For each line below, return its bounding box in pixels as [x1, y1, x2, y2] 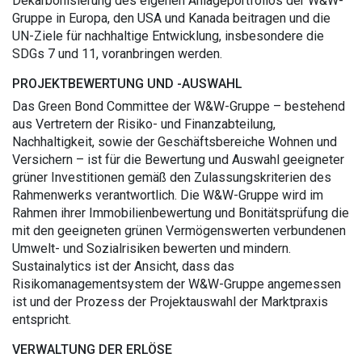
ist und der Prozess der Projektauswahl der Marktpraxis [12, 294, 328, 309]
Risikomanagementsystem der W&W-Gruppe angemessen [12, 276, 341, 292]
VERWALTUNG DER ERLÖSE [12, 342, 172, 357]
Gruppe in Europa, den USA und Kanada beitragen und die [12, 11, 330, 26]
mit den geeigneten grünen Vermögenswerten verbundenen [12, 223, 346, 238]
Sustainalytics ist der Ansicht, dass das [12, 259, 234, 274]
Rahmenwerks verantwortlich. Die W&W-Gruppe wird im [12, 187, 323, 203]
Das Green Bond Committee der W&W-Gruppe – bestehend [12, 99, 345, 114]
